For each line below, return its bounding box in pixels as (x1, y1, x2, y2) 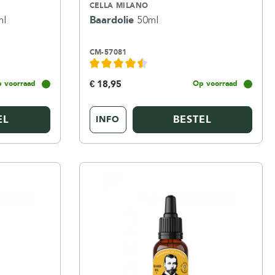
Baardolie (89, 14, 137, 26)
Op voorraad (192, 79, 238, 88)
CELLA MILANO (89, 1, 149, 10)
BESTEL (172, 113, 212, 125)
